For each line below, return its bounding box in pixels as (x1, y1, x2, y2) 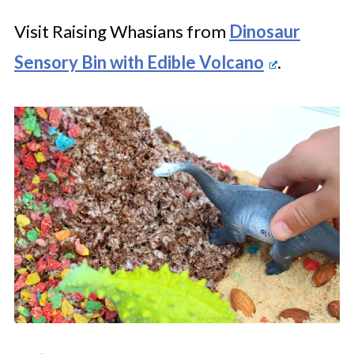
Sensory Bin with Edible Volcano (13, 51, 264, 73)
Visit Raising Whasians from (13, 20, 229, 42)
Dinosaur (228, 20, 300, 42)
